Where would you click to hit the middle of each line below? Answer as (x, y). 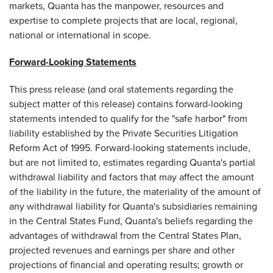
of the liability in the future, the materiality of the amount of (135, 191)
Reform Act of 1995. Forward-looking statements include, (130, 147)
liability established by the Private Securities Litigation (124, 133)
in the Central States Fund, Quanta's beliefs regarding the (131, 221)
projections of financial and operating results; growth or (126, 264)
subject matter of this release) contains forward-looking (126, 104)
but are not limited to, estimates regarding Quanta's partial (132, 162)
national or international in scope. (80, 35)
